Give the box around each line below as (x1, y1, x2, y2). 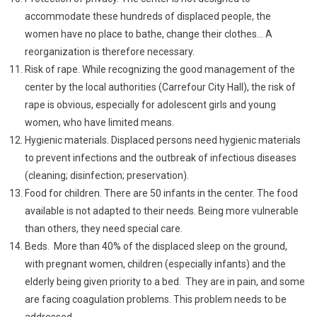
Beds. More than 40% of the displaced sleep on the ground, (25, 240, 287, 252)
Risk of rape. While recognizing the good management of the (25, 63, 295, 75)
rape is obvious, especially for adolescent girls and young (25, 98, 276, 110)
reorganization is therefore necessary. (25, 45, 195, 57)
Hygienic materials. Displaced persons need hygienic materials (25, 134, 301, 146)
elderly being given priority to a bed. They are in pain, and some (25, 275, 305, 287)
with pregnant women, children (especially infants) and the (25, 258, 286, 270)
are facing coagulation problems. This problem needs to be (25, 293, 287, 305)
